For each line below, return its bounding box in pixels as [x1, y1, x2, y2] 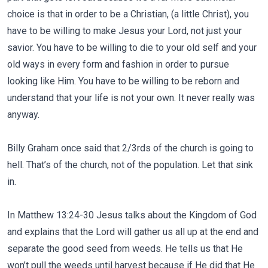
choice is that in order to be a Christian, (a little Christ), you [7, 8, 249, 20]
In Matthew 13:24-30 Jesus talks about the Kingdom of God [7, 209, 257, 221]
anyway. [7, 109, 39, 120]
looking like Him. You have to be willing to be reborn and [7, 75, 239, 87]
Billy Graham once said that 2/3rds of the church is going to [7, 142, 254, 154]
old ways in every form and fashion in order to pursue [7, 59, 229, 70]
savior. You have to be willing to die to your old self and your [7, 42, 257, 53]
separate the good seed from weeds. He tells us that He [7, 243, 243, 254]
